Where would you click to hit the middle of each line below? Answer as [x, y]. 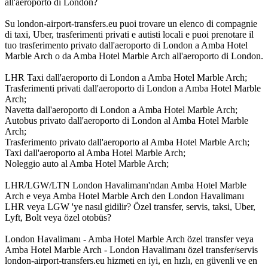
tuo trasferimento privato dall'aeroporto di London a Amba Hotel [126, 45]
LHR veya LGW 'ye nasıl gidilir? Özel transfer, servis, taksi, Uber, [130, 206]
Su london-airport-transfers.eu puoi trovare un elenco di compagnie [131, 23]
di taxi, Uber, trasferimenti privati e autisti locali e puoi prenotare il [129, 34]
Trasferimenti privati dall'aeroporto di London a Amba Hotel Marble [133, 88]
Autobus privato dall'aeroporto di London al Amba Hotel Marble [127, 120]
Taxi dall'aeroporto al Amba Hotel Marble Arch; [95, 153]
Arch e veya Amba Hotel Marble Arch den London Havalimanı [124, 196]
